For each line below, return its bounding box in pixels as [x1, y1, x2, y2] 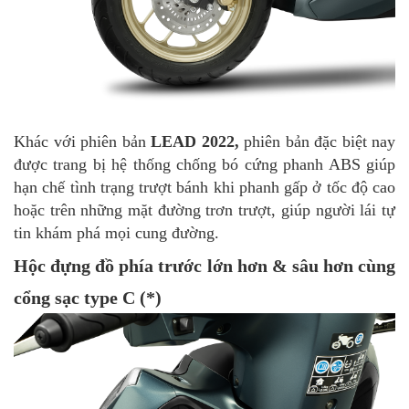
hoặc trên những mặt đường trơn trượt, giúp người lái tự [14, 201, 395, 220]
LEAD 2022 [151, 132, 235, 152]
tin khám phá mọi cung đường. [14, 224, 219, 243]
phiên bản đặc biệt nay [238, 132, 395, 152]
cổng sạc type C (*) [14, 288, 162, 309]
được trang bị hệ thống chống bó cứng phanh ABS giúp [14, 155, 395, 174]
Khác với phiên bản [14, 132, 151, 152]
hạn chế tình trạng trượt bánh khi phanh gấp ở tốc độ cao [14, 178, 395, 197]
